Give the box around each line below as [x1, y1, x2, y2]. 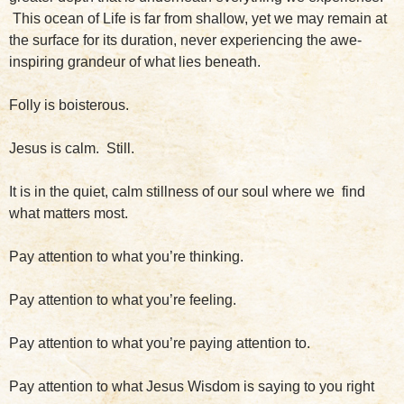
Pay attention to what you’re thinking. [9, 248, 243, 264]
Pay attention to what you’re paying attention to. [9, 335, 310, 351]
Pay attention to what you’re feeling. [9, 291, 236, 308]
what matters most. [9, 205, 128, 221]
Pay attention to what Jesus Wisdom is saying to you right [9, 378, 374, 394]
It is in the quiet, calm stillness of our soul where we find [9, 183, 365, 199]
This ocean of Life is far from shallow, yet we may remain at [9, 10, 387, 26]
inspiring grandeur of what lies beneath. [9, 53, 261, 69]
